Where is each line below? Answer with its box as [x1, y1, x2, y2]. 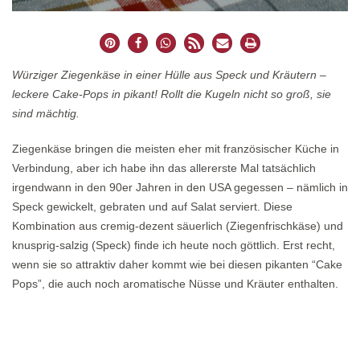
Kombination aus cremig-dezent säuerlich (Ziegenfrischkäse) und [12, 219, 343, 233]
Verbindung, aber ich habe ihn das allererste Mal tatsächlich [12, 162, 316, 175]
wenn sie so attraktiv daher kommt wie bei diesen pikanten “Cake [12, 258, 342, 272]
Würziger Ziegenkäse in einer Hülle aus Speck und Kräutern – [12, 68, 326, 82]
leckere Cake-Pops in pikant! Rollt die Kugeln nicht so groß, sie [12, 88, 331, 101]
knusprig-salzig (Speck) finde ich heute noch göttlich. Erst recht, [12, 239, 335, 252]
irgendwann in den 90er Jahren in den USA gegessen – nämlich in [12, 181, 348, 194]
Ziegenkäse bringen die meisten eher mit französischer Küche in [12, 142, 339, 156]
